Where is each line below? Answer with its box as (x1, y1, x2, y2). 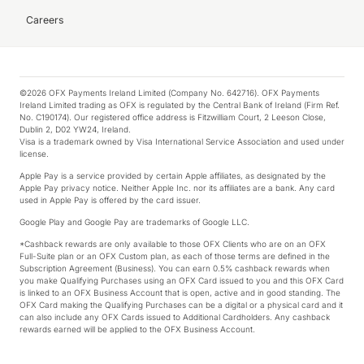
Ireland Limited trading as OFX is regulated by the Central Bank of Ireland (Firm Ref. (19, 100, 340, 110)
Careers (26, 14, 63, 26)
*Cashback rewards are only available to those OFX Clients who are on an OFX (19, 239, 326, 249)
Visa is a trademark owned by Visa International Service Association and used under (19, 136, 344, 146)
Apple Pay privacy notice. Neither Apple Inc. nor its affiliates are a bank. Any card (19, 183, 335, 193)
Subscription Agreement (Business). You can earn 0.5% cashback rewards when (19, 263, 330, 273)
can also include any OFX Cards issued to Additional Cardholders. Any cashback (19, 312, 330, 322)
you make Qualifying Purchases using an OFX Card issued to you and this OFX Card (19, 275, 344, 285)
